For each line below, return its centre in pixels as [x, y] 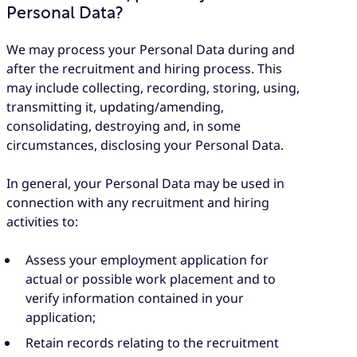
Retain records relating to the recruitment [152, 343]
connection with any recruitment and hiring [138, 203]
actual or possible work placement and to [151, 279]
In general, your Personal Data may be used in [145, 184]
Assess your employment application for [147, 260]
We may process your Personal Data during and [151, 49]
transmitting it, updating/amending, [115, 107]
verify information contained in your [135, 298]
